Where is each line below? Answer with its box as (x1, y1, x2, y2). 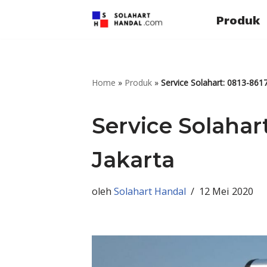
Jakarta (92, 146, 175, 173)
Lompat (9, 26, 49, 41)
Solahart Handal (114, 184, 186, 198)
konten (9, 60, 45, 74)
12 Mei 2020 (199, 184, 253, 198)
